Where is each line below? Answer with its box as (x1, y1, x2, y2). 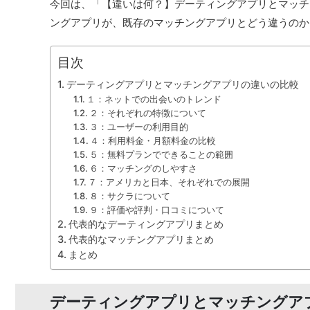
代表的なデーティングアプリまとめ (68, 217, 224, 230)
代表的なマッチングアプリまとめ (68, 232, 214, 245)
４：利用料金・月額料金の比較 (90, 134, 217, 146)
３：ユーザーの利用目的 (89, 120, 189, 132)
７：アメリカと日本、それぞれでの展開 (88, 176, 250, 188)
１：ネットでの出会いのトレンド (86, 93, 222, 104)
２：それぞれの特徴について (89, 107, 207, 118)
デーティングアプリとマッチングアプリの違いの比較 (66, 77, 299, 90)
